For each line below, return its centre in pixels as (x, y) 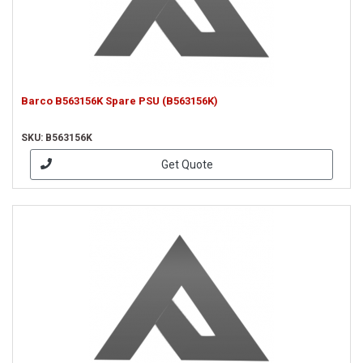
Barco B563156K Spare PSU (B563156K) (120, 101)
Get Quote (187, 164)
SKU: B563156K (57, 138)
